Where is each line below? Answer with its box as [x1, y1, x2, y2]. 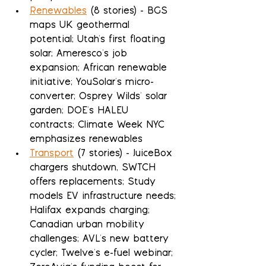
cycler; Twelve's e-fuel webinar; [30, 249, 176, 259]
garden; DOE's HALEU [30, 106, 132, 117]
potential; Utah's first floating [30, 35, 169, 46]
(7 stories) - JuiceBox [74, 149, 176, 160]
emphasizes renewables [30, 135, 142, 145]
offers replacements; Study [30, 178, 159, 188]
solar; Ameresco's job [30, 49, 131, 60]
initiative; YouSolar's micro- [30, 78, 154, 88]
